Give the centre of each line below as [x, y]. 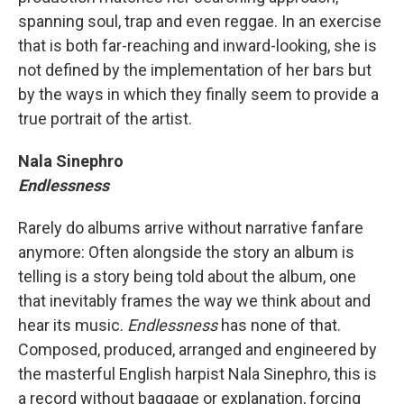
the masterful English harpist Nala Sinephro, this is [197, 374]
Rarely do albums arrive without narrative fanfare [191, 228]
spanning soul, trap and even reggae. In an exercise [200, 21]
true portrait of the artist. [105, 119]
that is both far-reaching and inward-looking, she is [197, 46]
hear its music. [73, 325]
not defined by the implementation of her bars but [195, 70]
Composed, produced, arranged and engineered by [197, 349]
